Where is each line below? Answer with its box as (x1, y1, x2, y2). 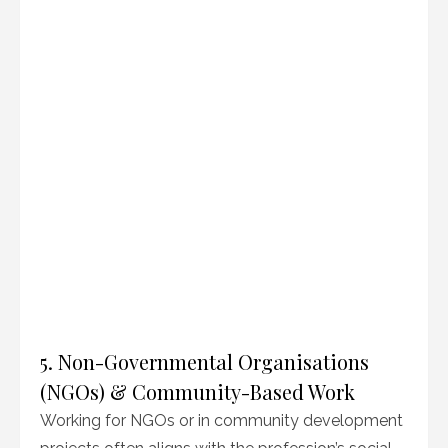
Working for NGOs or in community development (40, 411, 403, 430)
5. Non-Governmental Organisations (40, 348, 369, 375)
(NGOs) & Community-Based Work (40, 378, 355, 405)
